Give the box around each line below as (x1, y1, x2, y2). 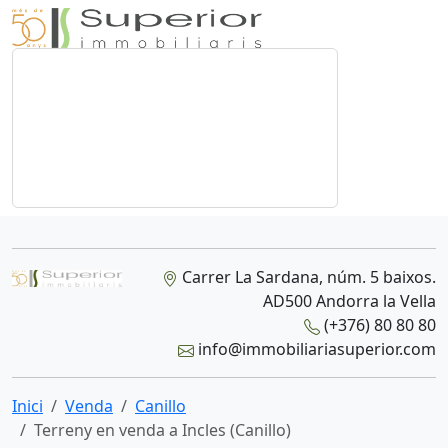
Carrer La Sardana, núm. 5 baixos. (177, 266, 436, 288)
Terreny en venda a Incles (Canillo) (34, 419, 291, 441)
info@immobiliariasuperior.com (193, 338, 436, 360)
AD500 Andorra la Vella (262, 290, 436, 312)
